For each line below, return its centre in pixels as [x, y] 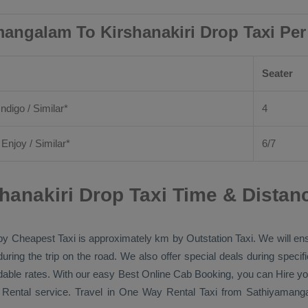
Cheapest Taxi [43, 238]
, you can [254, 274]
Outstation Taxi [220, 238]
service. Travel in [75, 292]
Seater [277, 73]
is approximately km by [131, 238]
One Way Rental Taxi [168, 292]
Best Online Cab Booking [175, 274]
